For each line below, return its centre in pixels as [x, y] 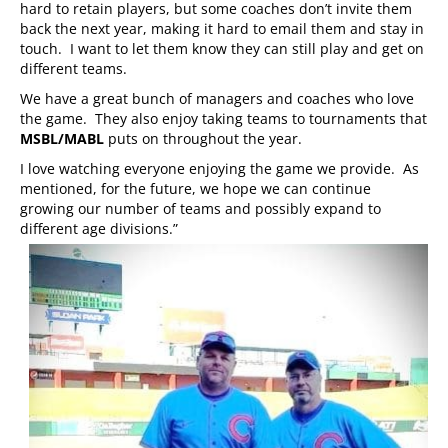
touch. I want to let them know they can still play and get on [222, 48]
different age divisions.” [99, 228]
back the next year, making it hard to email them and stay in [222, 28]
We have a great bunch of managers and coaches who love [217, 98]
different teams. [73, 68]
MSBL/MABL [62, 138]
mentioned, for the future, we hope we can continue [195, 188]
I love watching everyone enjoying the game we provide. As [219, 168]
